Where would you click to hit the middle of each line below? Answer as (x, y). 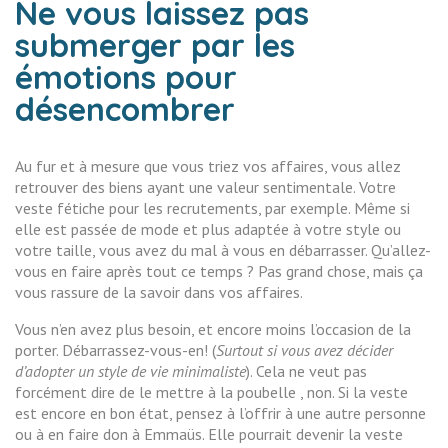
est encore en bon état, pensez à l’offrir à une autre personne (220, 413)
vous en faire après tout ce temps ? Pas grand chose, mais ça (219, 271)
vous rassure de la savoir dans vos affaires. (159, 292)
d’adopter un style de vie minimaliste (130, 371)
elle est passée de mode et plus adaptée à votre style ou (208, 229)
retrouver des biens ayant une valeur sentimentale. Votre (205, 187)
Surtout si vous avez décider (304, 350)
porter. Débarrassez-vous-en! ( (115, 350)
